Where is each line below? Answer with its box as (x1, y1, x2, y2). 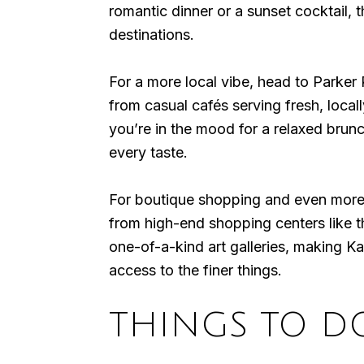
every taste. (109, 144, 188, 162)
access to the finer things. (109, 262, 282, 279)
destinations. (109, 26, 194, 44)
